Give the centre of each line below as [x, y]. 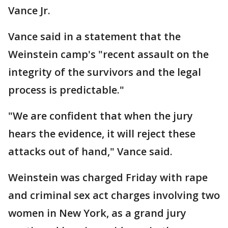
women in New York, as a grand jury [97, 213]
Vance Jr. [29, 11]
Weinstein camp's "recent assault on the [108, 54]
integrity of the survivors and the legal [105, 72]
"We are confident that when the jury [101, 116]
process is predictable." [66, 90]
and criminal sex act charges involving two [114, 195]
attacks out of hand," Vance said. [90, 152]
